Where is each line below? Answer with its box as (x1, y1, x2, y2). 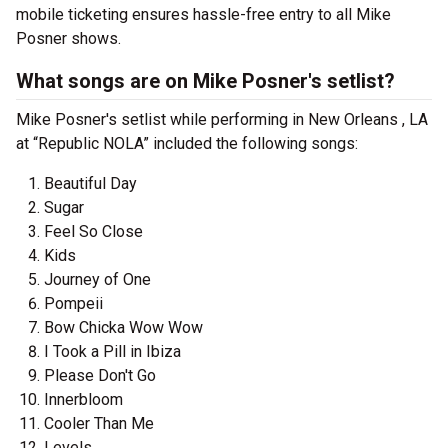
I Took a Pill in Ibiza (44, 342, 181, 362)
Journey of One (44, 270, 151, 290)
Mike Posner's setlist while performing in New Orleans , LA (16, 110, 428, 130)
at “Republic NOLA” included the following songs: (16, 134, 358, 154)
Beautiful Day (44, 174, 137, 194)
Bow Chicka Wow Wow (44, 318, 203, 338)
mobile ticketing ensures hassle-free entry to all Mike (16, 5, 391, 25)
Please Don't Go (44, 366, 156, 386)
